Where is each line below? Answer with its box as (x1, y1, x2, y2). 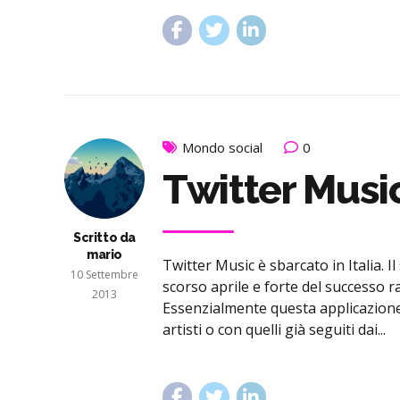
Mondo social (182, 138, 262, 157)
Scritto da (73, 230, 136, 246)
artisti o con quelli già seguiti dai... (162, 319, 386, 339)
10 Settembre (71, 267, 138, 283)
